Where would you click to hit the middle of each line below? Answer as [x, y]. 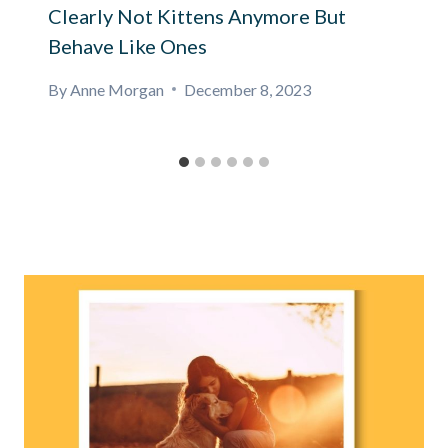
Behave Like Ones [127, 45]
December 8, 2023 [248, 89]
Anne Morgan [117, 89]
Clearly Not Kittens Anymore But [197, 15]
